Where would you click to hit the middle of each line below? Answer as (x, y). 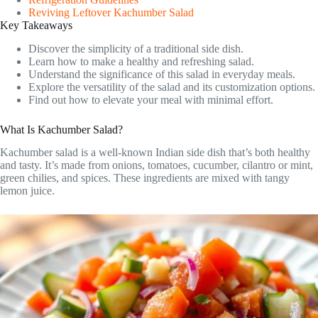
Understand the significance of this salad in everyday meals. (162, 74)
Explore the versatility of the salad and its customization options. (172, 87)
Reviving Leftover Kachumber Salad (111, 12)
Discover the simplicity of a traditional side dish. (136, 48)
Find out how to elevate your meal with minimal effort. (151, 99)
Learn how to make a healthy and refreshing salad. (141, 61)
